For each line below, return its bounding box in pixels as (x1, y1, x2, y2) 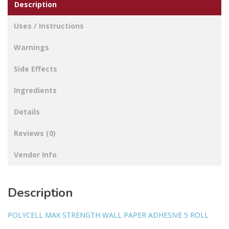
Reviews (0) (14, 128, 56, 139)
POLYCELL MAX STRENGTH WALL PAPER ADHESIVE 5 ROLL (8, 210, 209, 220)
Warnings (14, 42, 49, 53)
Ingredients (14, 85, 57, 96)
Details (14, 107, 40, 117)
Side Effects (14, 64, 57, 74)
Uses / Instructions (14, 21, 84, 31)
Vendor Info (14, 150, 57, 160)
